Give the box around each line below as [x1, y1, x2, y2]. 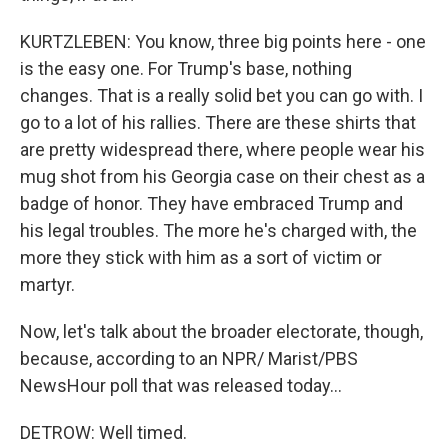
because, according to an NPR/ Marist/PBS [20, 348, 358, 369]
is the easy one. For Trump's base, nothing [20, 58, 352, 79]
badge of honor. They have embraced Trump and [20, 193, 403, 214]
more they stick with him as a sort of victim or [20, 247, 382, 268]
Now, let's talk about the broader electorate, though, [20, 321, 423, 342]
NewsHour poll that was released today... [20, 375, 342, 396]
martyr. [20, 274, 75, 295]
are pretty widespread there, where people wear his [20, 139, 425, 160]
